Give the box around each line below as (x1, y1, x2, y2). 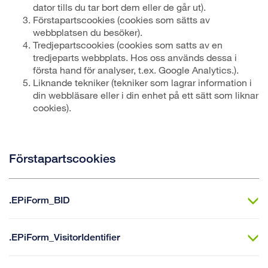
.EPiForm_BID (9, 194, 70, 206)
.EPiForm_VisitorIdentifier (9, 232, 120, 243)
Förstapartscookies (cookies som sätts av (33, 14, 210, 25)
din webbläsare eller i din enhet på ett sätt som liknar (33, 89, 258, 100)
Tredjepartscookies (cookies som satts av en (33, 39, 223, 50)
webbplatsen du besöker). (33, 26, 142, 38)
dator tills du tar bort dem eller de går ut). (33, 1, 206, 13)
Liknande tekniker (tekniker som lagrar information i (33, 77, 252, 88)
